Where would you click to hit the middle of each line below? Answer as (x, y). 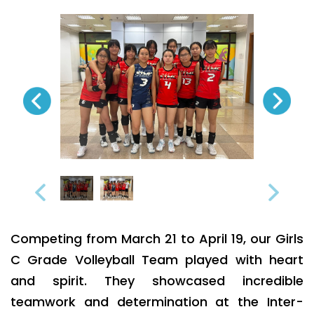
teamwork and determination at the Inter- (157, 302)
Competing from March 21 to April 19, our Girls (157, 239)
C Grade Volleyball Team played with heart (157, 260)
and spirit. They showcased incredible (157, 281)
